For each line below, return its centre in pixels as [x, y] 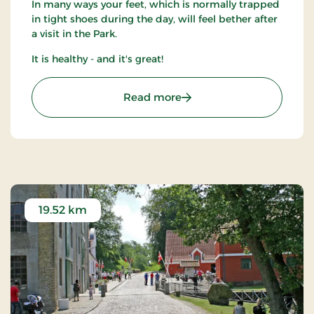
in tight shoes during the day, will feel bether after [155, 19]
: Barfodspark [215, 96]
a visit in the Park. [76, 33]
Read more [152, 97]
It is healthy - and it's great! [97, 59]
